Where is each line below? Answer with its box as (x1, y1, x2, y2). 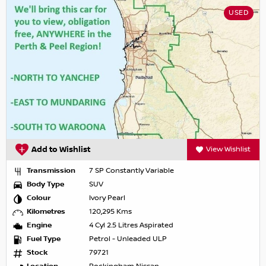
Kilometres (27, 207, 65, 217)
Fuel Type (27, 235, 61, 244)
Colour (27, 194, 50, 203)
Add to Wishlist (31, 145, 90, 155)
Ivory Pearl (89, 194, 125, 203)
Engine (27, 221, 52, 230)
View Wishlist (206, 145, 251, 154)
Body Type (27, 180, 64, 189)
